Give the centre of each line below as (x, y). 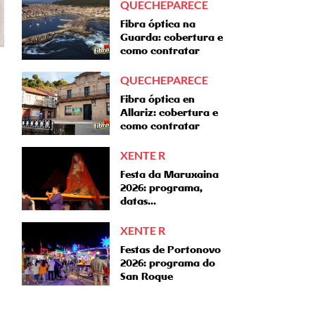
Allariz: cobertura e (169, 112)
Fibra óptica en (157, 99)
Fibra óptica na (158, 24)
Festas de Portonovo (171, 250)
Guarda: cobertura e (172, 37)
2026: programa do (168, 263)
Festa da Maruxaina (169, 174)
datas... (138, 201)
